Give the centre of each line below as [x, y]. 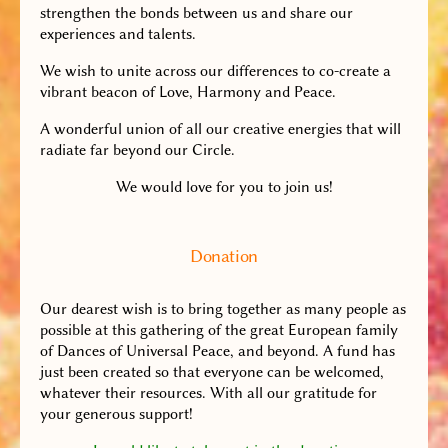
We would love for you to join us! [224, 187]
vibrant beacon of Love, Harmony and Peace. [188, 92]
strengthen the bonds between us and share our [196, 13]
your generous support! [116, 414]
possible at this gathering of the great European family [219, 330]
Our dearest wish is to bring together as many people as [223, 309]
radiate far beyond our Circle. [137, 150]
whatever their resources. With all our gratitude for [208, 393]
